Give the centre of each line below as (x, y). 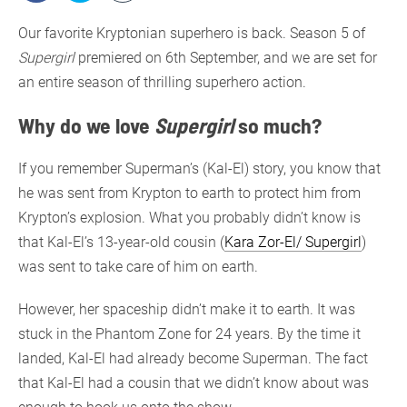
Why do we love (86, 124)
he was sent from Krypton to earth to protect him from (189, 193)
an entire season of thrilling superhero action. (162, 82)
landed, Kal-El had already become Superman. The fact (193, 358)
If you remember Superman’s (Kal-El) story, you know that (199, 168)
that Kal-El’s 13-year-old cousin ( (121, 242)
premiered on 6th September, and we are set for (226, 57)
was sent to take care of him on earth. (138, 266)
